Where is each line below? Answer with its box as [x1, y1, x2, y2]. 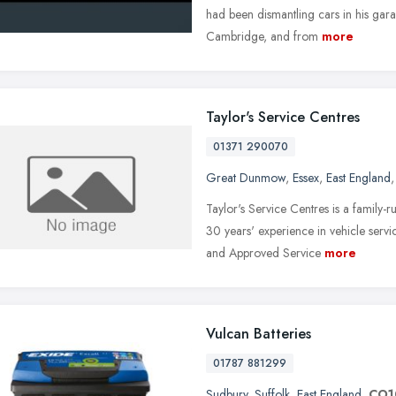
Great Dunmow [206, 168, 286, 187]
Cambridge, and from [206, 27, 318, 45]
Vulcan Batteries [206, 323, 311, 344]
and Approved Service [206, 243, 321, 262]
